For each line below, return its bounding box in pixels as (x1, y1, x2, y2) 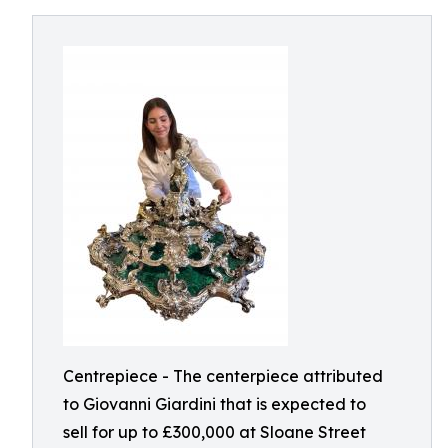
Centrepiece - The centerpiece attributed (63, 366, 383, 386)
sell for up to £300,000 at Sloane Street (63, 422, 366, 442)
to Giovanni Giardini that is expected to (63, 394, 366, 414)
